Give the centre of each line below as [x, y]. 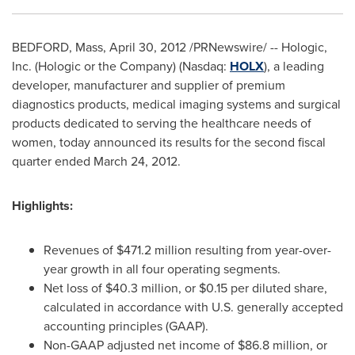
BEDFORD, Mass [57, 47]
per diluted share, [277, 288]
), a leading [294, 66]
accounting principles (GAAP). [126, 326]
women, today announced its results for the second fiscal [169, 142]
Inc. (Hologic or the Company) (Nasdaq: [121, 66]
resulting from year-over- [261, 250]
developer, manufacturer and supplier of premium [149, 85]
